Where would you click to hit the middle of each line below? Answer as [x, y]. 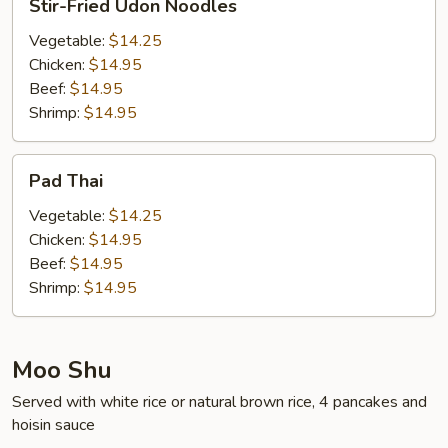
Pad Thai [66, 181]
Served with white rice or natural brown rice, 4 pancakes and [219, 402]
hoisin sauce [53, 425]
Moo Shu [62, 370]
